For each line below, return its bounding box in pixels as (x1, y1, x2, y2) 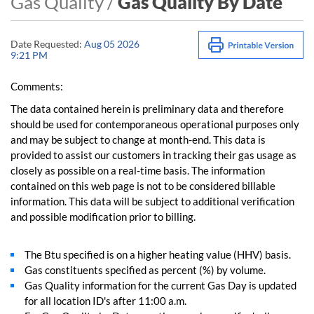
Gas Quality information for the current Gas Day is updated (25, 279, 296, 292)
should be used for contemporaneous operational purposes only (11, 118, 299, 130)
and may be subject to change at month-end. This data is (11, 133, 266, 146)
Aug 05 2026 (82, 38, 139, 50)
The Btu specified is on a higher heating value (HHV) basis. (25, 248, 291, 261)
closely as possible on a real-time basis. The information (11, 164, 265, 177)
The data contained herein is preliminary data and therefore (11, 102, 284, 115)
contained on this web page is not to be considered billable (11, 179, 275, 192)
